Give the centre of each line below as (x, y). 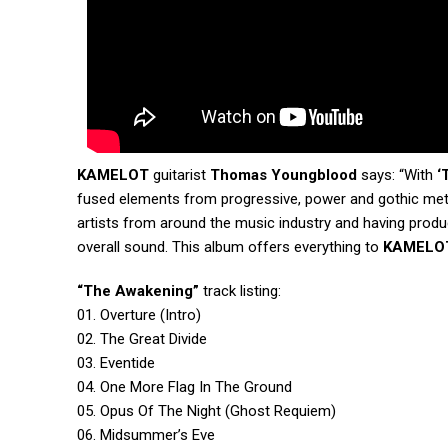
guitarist (179, 175)
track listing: (240, 291)
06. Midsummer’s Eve (146, 435)
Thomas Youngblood (283, 175)
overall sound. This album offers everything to (230, 247)
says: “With (397, 175)
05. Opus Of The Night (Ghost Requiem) (206, 411)
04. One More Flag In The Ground (184, 387)
